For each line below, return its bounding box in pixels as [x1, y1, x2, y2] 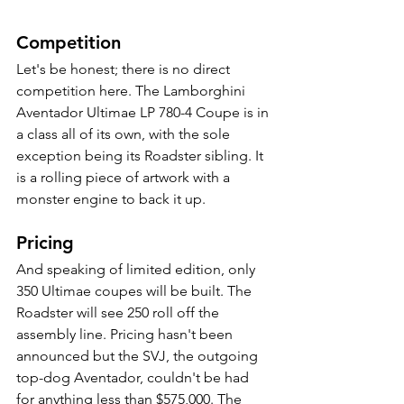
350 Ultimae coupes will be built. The [16, 282, 255, 300]
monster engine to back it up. [16, 190, 209, 208]
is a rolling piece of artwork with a [16, 169, 234, 187]
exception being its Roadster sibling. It [16, 147, 267, 165]
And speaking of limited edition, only [16, 261, 259, 279]
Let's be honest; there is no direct [16, 60, 234, 78]
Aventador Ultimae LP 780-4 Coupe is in [16, 104, 272, 122]
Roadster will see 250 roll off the [16, 304, 223, 322]
